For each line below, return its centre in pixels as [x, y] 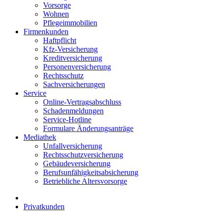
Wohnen [56, 14]
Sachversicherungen [74, 84]
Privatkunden [44, 207]
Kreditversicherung [73, 58]
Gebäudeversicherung [77, 164]
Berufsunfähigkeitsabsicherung [91, 172]
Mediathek [40, 137]
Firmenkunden [46, 32]
